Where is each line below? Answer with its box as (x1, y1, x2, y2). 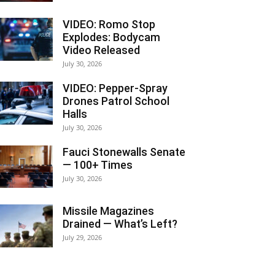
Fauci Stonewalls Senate (63, 145, 185, 158)
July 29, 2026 (63, 233, 102, 242)
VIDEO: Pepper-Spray (63, 82, 168, 95)
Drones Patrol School (63, 95, 169, 107)
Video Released (63, 44, 140, 56)
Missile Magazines (63, 204, 154, 217)
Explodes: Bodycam (63, 31, 160, 44)
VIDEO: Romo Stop (63, 18, 155, 31)
